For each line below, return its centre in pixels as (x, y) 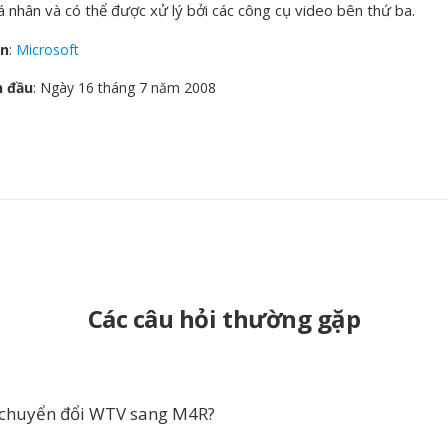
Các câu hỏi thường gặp (224, 318)
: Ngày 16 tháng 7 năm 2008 (124, 87)
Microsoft (47, 49)
